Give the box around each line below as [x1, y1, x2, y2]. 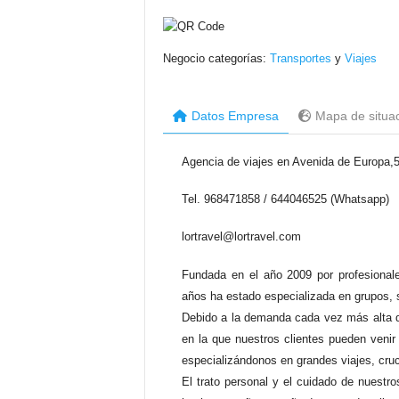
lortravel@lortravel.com [181, 230, 301, 243]
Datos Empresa [191, 109, 279, 123]
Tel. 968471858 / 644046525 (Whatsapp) [181, 192, 389, 206]
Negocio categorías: [162, 52, 270, 65]
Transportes [269, 52, 331, 65]
